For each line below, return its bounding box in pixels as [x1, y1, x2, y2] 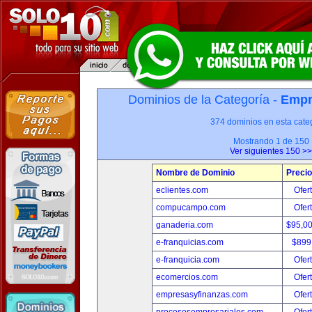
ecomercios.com [155, 272, 218, 282]
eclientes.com [155, 185, 208, 195]
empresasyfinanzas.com [155, 290, 248, 299]
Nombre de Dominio [155, 168, 235, 178]
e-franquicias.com [155, 237, 224, 247]
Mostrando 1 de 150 [233, 136, 309, 146]
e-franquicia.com [155, 255, 219, 265]
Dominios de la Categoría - [127, 93, 281, 107]
